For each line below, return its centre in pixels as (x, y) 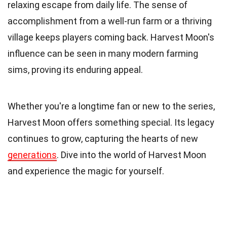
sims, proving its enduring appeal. (75, 70)
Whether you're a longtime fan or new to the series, (111, 106)
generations (32, 155)
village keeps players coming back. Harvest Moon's (111, 37)
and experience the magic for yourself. (86, 171)
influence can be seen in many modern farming (103, 54)
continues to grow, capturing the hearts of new (103, 139)
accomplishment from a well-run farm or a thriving (110, 21)
